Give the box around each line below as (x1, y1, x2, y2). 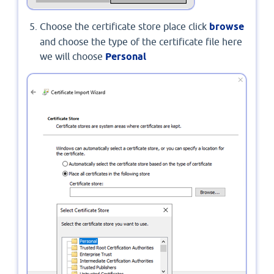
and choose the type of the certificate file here (40, 36, 242, 48)
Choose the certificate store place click (40, 21, 209, 32)
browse (209, 21, 244, 33)
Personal (105, 51, 146, 63)
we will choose (40, 51, 105, 62)
